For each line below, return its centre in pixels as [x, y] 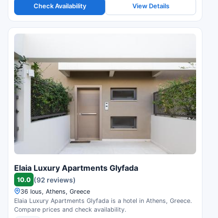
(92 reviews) [55, 180]
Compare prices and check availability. [70, 210]
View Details [151, 6]
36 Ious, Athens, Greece [55, 192]
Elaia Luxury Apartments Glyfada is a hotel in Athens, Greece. [103, 201]
